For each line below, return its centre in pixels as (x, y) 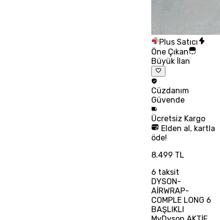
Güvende (168, 100)
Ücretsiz (168, 119)
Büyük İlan (171, 61)
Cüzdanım (170, 91)
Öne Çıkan (170, 52)
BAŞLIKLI (168, 210)
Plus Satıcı (179, 42)
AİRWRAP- (170, 191)
